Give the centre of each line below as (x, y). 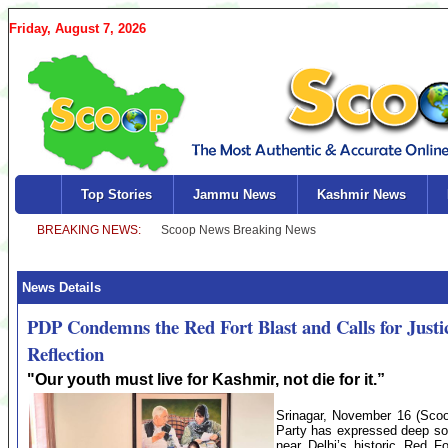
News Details (59, 287)
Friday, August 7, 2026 (77, 28)
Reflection (65, 353)
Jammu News (234, 194)
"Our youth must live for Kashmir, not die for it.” (206, 379)
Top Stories (116, 194)
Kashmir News (361, 194)
